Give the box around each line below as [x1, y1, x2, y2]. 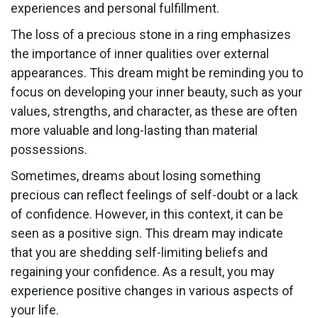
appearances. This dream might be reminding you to [11, 65, 303, 81]
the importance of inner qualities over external [11, 46, 269, 62]
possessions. [11, 142, 87, 158]
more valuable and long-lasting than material [11, 123, 258, 138]
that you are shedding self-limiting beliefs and [11, 245, 268, 261]
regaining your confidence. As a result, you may [11, 264, 275, 280]
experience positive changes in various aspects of [11, 283, 294, 299]
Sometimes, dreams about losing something [11, 168, 261, 184]
